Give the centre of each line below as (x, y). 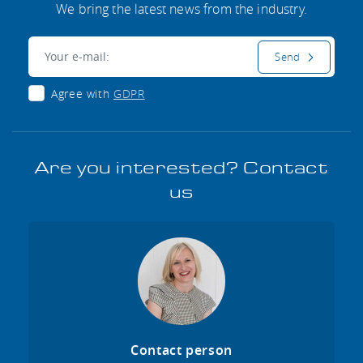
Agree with (83, 93)
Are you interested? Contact (181, 168)
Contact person (181, 350)
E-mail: (50, 47)
